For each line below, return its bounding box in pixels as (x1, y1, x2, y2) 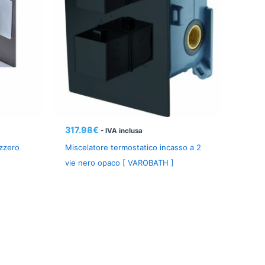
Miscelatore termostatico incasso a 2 (65, 142, 202, 152)
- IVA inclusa (101, 126, 143, 135)
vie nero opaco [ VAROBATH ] (65, 157, 174, 167)
